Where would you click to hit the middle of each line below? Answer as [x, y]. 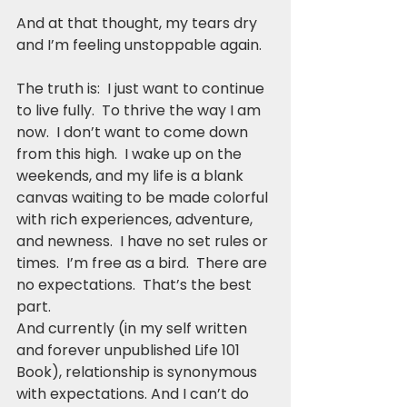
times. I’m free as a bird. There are [144, 263]
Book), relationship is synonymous [139, 372]
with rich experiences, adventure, [136, 219]
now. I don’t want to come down [134, 132]
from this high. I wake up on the [131, 154]
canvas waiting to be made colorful [144, 197]
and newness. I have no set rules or [144, 241]
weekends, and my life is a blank [132, 175]
